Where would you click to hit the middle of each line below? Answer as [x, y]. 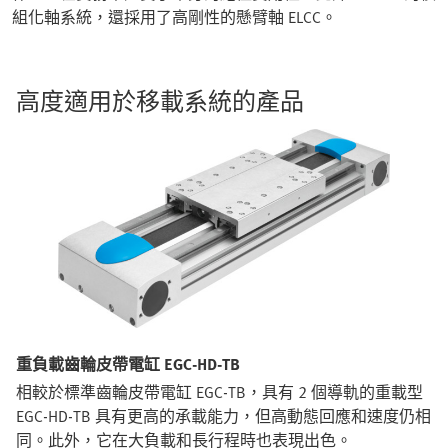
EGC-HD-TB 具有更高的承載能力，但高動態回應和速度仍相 [223, 416]
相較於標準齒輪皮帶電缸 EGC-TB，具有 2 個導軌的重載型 [219, 392]
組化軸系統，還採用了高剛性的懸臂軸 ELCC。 [174, 16]
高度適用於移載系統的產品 [160, 100]
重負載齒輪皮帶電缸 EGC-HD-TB [128, 364]
